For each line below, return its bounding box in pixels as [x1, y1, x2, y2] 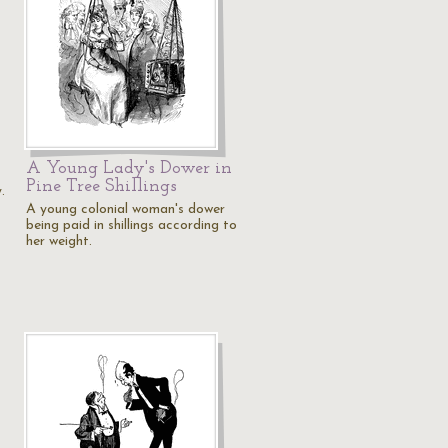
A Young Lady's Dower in [26, 159, 232, 178]
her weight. [26, 234, 92, 249]
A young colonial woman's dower [26, 202, 225, 217]
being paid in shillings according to [26, 218, 237, 233]
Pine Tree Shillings [26, 177, 177, 196]
